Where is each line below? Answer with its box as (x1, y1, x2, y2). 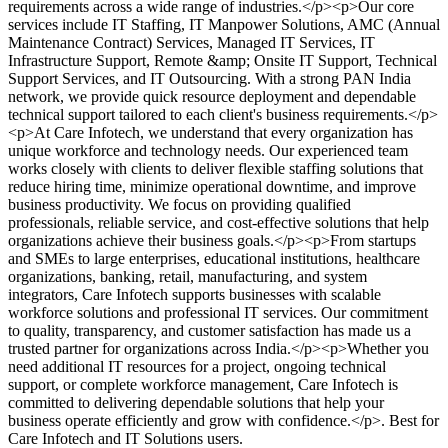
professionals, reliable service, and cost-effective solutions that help (8, 214, 429, 232)
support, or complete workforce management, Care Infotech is (8, 376, 398, 394)
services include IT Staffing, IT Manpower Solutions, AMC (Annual (8, 16, 440, 34)
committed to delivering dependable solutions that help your (8, 394, 384, 412)
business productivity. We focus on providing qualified (8, 196, 351, 214)
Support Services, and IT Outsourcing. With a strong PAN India (8, 70, 411, 88)
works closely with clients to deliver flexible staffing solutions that (8, 160, 423, 178)
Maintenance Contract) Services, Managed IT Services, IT (8, 34, 375, 52)
